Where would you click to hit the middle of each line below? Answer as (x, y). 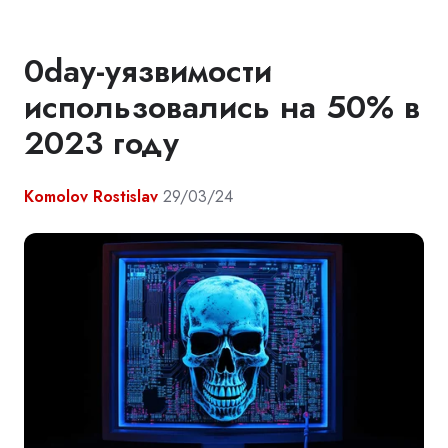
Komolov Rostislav (91, 196)
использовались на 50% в (222, 106)
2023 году (101, 142)
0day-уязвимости (148, 70)
